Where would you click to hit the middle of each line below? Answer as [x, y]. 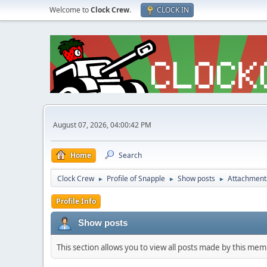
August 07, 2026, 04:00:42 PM [102, 125]
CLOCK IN [173, 10]
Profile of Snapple [136, 178]
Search [130, 155]
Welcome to [70, 10]
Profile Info [76, 201]
